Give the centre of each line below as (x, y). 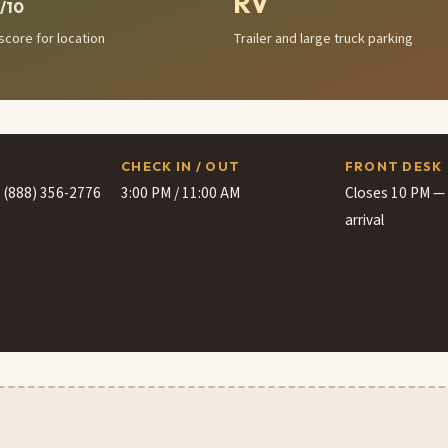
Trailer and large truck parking (323, 39)
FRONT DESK (393, 166)
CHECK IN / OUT (181, 166)
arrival (364, 220)
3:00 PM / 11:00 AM (181, 193)
